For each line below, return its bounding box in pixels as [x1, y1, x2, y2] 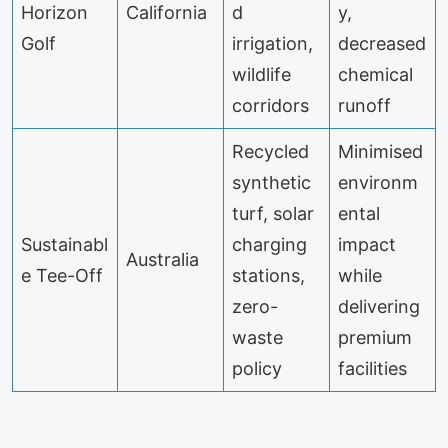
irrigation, [231, 32, 313, 54]
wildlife [231, 63, 291, 85]
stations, [231, 264, 305, 286]
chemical [337, 63, 413, 85]
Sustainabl [20, 233, 108, 255]
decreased [337, 32, 426, 54]
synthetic [231, 171, 311, 193]
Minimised [337, 140, 423, 162]
